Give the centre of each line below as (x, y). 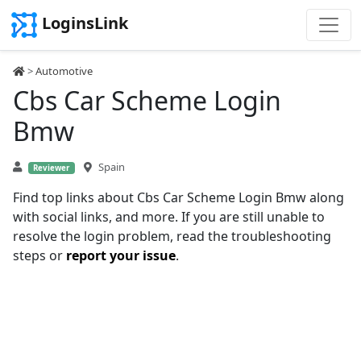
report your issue (121, 255)
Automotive (64, 71)
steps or (39, 255)
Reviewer (52, 168)
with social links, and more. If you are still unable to (169, 217)
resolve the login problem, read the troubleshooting (172, 236)
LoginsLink (85, 23)
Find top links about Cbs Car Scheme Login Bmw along (178, 197)
